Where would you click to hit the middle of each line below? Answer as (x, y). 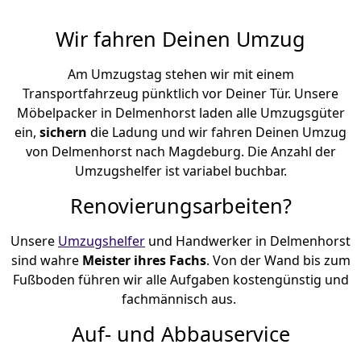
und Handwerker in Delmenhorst (248, 241)
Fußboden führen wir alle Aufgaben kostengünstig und (180, 279)
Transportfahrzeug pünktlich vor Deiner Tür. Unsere (180, 93)
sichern (65, 132)
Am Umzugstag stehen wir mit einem (180, 74)
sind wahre (46, 260)
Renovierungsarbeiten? (180, 205)
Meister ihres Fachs (144, 260)
